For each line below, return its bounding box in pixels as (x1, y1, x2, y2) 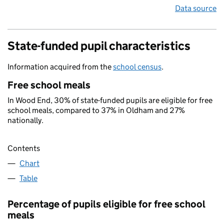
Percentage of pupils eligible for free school (7, 198, 205, 210)
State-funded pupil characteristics (7, 38, 190, 53)
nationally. (7, 115, 43, 125)
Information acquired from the (7, 62, 113, 71)
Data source (175, 3, 216, 13)
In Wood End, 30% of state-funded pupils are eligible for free (7, 95, 212, 105)
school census (113, 62, 161, 71)
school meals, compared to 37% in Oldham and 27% (7, 105, 185, 115)
